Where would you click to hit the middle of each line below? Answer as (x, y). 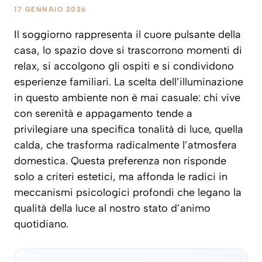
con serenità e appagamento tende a (103, 114)
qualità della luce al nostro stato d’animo (112, 208)
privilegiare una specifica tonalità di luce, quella (129, 130)
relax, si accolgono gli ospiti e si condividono (124, 66)
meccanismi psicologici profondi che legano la (128, 193)
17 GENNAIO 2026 (50, 10)
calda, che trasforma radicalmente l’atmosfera (125, 145)
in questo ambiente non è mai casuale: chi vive (127, 98)
